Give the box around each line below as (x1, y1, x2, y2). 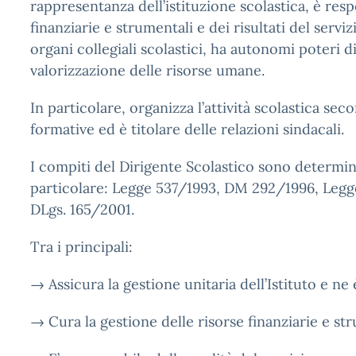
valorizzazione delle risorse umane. (30, 61, 265, 79)
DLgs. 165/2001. (30, 200, 134, 219)
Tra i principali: (30, 238, 133, 256)
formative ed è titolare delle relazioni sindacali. (30, 120, 344, 138)
